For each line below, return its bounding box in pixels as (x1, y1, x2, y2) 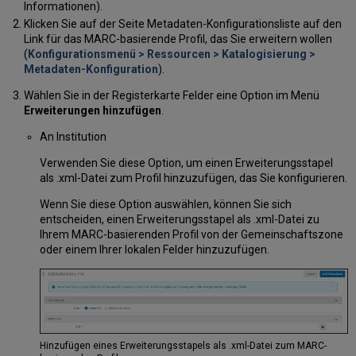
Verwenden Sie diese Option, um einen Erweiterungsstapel (39, 157, 333, 170)
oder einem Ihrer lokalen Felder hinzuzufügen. (39, 243, 269, 257)
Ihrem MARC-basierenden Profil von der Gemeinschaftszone (39, 228, 343, 242)
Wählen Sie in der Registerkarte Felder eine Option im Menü (23, 89, 319, 103)
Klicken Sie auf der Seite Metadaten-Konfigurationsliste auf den (23, 17, 342, 31)
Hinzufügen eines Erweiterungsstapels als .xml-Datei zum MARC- (39, 340, 327, 352)
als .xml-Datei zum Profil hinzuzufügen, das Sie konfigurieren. (39, 172, 347, 185)
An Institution (39, 130, 106, 144)
